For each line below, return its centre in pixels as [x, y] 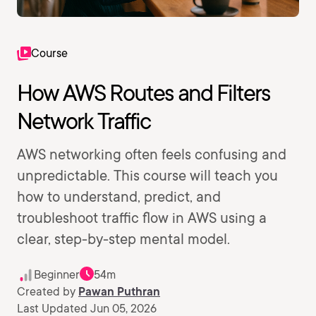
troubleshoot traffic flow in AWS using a [142, 218]
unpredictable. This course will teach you [147, 176]
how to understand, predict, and [119, 197]
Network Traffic [84, 121]
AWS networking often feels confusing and [152, 154]
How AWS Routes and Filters [144, 93]
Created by [48, 292]
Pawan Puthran [119, 292]
